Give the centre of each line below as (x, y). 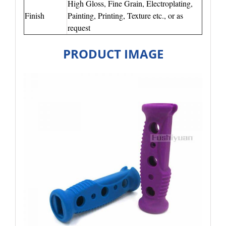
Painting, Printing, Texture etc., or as (125, 15)
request (79, 27)
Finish (36, 15)
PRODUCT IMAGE (113, 53)
